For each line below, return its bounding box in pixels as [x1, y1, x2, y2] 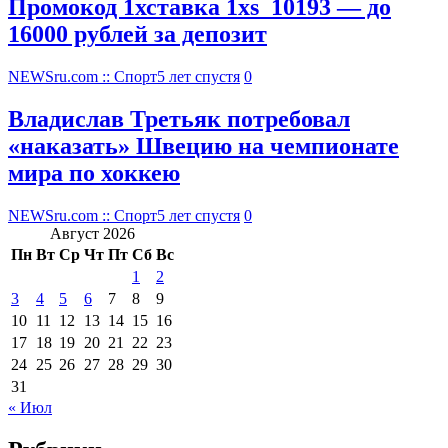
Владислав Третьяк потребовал [8, 105, 350, 132]
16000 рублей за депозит [8, 21, 267, 48]
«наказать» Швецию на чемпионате [8, 132, 399, 159]
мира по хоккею [8, 159, 180, 186]
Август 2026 [50, 224, 135, 242]
